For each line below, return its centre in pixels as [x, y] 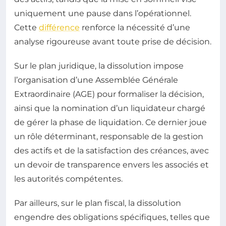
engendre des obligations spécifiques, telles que [112, 217]
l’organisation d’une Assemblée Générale [96, 80]
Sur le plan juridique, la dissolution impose [99, 66]
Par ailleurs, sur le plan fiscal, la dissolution [98, 203]
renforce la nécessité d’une [135, 27]
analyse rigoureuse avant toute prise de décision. [113, 42]
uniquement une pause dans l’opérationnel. [103, 13]
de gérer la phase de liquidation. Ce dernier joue [110, 122]
